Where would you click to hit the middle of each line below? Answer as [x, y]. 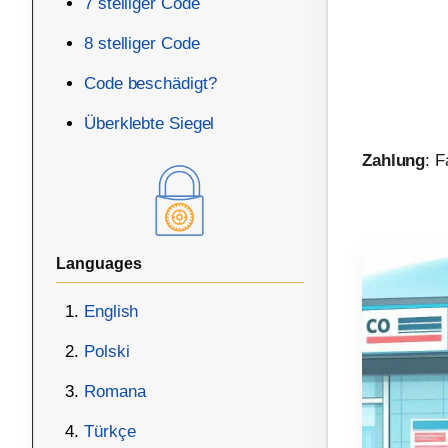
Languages [99, 263]
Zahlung [393, 161]
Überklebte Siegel [149, 123]
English [111, 311]
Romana [115, 391]
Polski [107, 351]
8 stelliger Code [142, 43]
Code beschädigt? [150, 83]
